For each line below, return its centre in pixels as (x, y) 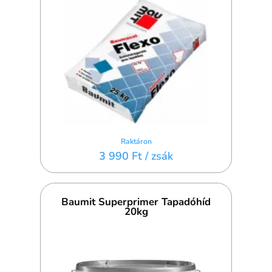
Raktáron (136, 142)
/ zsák (159, 156)
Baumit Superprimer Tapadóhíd (136, 202)
